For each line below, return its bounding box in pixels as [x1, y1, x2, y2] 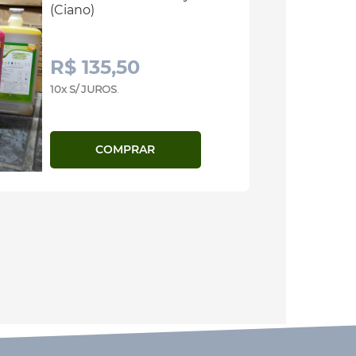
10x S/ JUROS [49, 82, 117, 95]
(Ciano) [49, 2, 95, 17]
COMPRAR [95, 142, 155, 157]
